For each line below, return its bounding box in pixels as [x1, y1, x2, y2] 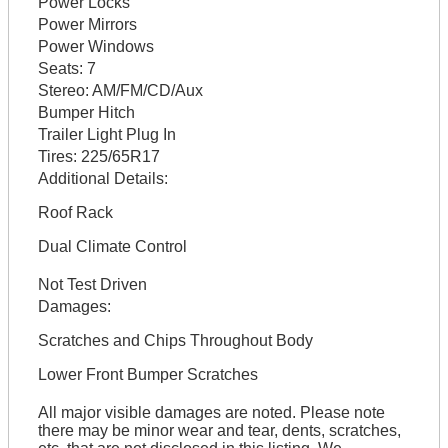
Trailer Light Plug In [37, 125, 176, 143]
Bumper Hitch [37, 103, 135, 121]
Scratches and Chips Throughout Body [37, 331, 313, 349]
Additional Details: [37, 169, 168, 187]
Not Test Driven [37, 275, 147, 293]
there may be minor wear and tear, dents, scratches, [37, 421, 401, 439]
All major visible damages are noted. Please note [37, 403, 385, 421]
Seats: [37, 59, 83, 77]
